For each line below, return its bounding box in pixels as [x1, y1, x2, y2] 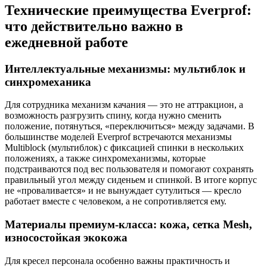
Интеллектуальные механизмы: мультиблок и [5, 62, 246, 75]
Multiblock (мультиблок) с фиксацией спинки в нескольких [5, 142, 244, 153]
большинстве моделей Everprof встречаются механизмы [5, 132, 232, 142]
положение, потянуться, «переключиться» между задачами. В [5, 121, 254, 132]
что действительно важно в [5, 18, 183, 34]
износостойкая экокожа [5, 231, 128, 244]
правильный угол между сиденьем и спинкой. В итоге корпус [5, 175, 257, 185]
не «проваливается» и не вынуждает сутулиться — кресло [5, 185, 241, 196]
